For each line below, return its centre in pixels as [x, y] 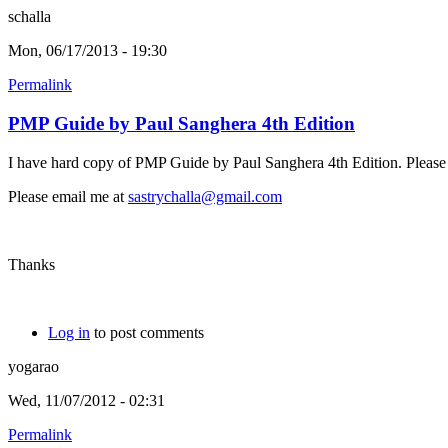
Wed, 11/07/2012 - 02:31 [86, 400]
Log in [69, 332]
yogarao [33, 366]
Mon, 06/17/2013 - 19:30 [87, 51]
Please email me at [68, 196]
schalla [29, 17]
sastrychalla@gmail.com [205, 196]
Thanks [31, 264]
